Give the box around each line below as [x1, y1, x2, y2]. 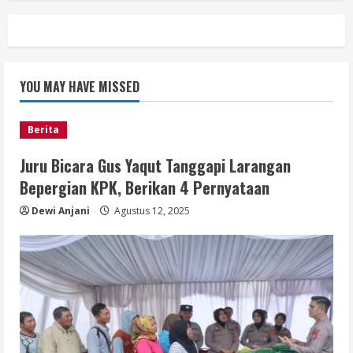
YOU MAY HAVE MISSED [20, 77, 139, 97]
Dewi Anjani [32, 204, 90, 218]
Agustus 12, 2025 [112, 204, 190, 218]
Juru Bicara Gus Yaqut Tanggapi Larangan [20, 154, 291, 178]
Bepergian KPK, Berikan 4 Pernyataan [20, 176, 269, 200]
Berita [28, 123, 59, 137]
